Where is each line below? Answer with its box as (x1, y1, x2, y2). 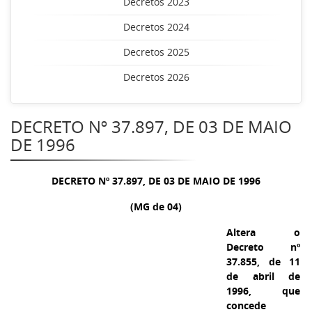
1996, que (226, 284, 300, 297)
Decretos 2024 (123, 20, 189, 33)
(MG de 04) (130, 200, 182, 213)
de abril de (226, 270, 300, 283)
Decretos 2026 (123, 70, 189, 84)
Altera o (226, 226, 300, 239)
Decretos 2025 (123, 45, 189, 58)
